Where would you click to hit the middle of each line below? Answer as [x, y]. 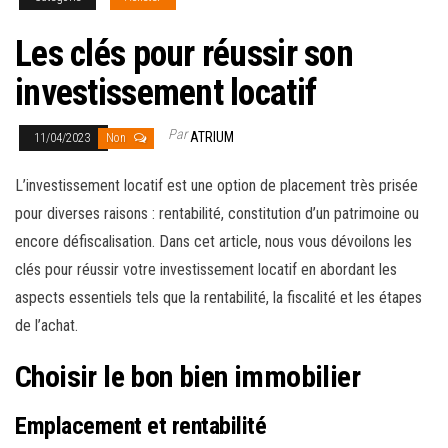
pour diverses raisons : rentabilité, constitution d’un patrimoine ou [217, 214]
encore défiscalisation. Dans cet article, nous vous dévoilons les [213, 242]
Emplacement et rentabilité [141, 426]
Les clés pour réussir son [184, 54]
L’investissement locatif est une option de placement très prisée [216, 186]
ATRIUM [212, 137]
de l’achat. [46, 326]
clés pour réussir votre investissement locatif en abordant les [206, 270]
